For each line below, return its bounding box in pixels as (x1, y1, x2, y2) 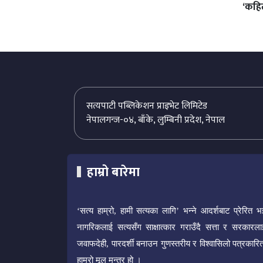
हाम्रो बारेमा (86, 161, 140, 184)
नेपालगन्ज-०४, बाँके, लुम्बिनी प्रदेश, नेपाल (86, 112, 225, 129)
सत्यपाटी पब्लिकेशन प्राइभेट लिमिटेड (86, 98, 207, 114)
